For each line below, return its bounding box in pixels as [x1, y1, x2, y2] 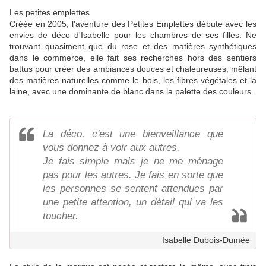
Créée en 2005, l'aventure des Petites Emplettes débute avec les [9, 18, 256, 28]
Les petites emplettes [9, 7, 90, 17]
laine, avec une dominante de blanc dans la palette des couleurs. [9, 86, 254, 96]
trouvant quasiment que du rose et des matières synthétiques [9, 41, 256, 51]
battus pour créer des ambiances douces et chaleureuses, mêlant [9, 64, 256, 74]
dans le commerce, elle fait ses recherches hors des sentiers [9, 52, 256, 62]
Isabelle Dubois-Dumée [162, 235, 250, 245]
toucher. [43, 210, 78, 221]
